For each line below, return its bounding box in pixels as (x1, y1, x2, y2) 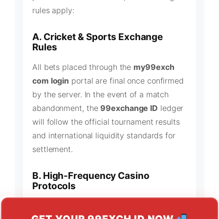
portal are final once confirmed (69, 75, 184, 86)
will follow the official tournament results (32, 116, 180, 127)
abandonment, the (32, 103, 101, 113)
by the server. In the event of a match (32, 89, 169, 99)
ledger (158, 103, 184, 113)
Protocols (32, 180, 76, 192)
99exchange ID (100, 103, 158, 113)
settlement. (32, 144, 73, 154)
